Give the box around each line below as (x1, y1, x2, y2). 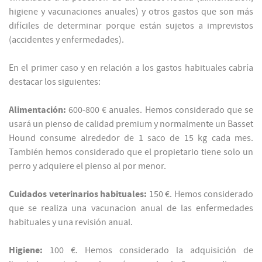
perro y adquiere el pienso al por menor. (9, 161, 166, 172)
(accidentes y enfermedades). (9, 35, 124, 46)
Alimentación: (9, 105, 69, 116)
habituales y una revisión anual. (9, 217, 133, 228)
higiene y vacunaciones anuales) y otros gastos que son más (9, 6, 253, 18)
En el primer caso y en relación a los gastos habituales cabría (9, 63, 253, 74)
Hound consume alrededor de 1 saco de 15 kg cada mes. (9, 133, 253, 144)
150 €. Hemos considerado (147, 189, 253, 200)
